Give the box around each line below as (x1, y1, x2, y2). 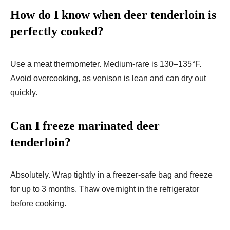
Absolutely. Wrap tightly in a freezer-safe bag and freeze (10, 170, 213, 179)
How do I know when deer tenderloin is (10, 8, 216, 22)
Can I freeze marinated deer (10, 119, 160, 132)
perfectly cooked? (10, 24, 104, 38)
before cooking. (10, 199, 66, 208)
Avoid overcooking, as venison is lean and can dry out (10, 73, 206, 83)
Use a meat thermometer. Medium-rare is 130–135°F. (10, 59, 201, 68)
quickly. (10, 88, 37, 97)
